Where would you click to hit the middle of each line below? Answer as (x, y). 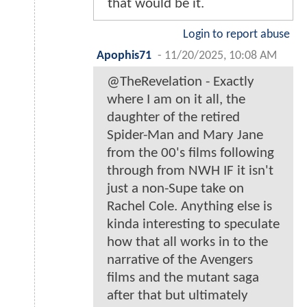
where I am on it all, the (176, 100)
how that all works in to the (187, 243)
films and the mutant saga (183, 278)
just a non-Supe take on (175, 189)
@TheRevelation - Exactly (181, 82)
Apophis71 (124, 56)
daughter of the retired (173, 118)
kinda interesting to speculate (193, 225)
